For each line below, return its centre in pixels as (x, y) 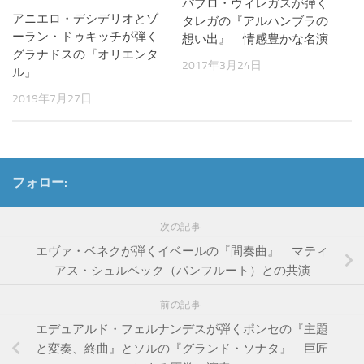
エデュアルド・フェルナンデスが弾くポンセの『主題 (182, 329)
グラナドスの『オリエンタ (85, 55)
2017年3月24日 (222, 66)
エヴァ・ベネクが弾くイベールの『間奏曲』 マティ (182, 251)
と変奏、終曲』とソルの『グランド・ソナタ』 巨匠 (182, 348)
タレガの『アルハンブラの (255, 22)
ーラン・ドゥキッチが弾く (85, 37)
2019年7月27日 (52, 99)
